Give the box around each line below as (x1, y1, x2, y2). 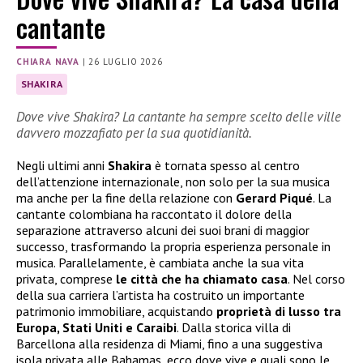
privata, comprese (16, 271, 116, 288)
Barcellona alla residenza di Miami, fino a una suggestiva (16, 335, 322, 352)
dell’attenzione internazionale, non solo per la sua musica (16, 173, 330, 190)
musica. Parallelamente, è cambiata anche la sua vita (16, 254, 304, 271)
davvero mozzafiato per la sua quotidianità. (16, 124, 252, 143)
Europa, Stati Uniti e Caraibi (16, 319, 177, 336)
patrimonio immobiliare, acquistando (16, 303, 216, 320)
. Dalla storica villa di (177, 319, 291, 336)
